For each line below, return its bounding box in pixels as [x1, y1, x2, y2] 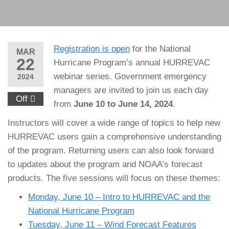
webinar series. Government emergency [54, 71, 207, 81]
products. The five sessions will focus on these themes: [8, 173, 220, 183]
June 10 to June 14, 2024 [74, 99, 173, 109]
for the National [130, 43, 191, 54]
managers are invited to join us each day [54, 85, 209, 95]
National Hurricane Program [28, 205, 134, 216]
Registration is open [54, 43, 130, 54]
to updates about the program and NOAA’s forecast [8, 159, 202, 169]
